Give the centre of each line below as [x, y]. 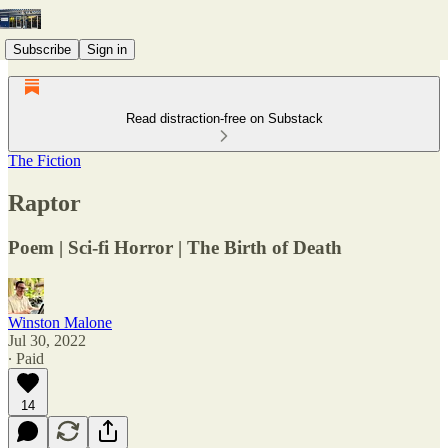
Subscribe [42, 49]
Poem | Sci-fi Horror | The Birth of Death [175, 247]
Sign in [107, 49]
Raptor [44, 202]
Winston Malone [60, 322]
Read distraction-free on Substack [224, 118]
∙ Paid [26, 358]
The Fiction [44, 160]
